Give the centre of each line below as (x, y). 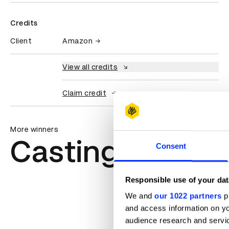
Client (21, 41)
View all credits (90, 67)
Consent (171, 146)
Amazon (77, 41)
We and (140, 196)
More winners (34, 130)
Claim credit (84, 93)
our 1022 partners (188, 196)
